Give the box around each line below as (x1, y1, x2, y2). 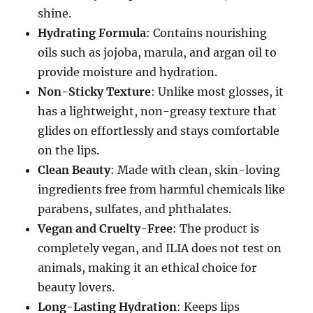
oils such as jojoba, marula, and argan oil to (38, 45, 277, 59)
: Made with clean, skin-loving (110, 162, 281, 177)
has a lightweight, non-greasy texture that (38, 103, 277, 118)
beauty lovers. (38, 279, 115, 294)
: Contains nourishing (146, 25, 268, 40)
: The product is (173, 221, 260, 235)
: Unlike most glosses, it (151, 84, 284, 99)
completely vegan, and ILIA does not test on (38, 240, 282, 255)
